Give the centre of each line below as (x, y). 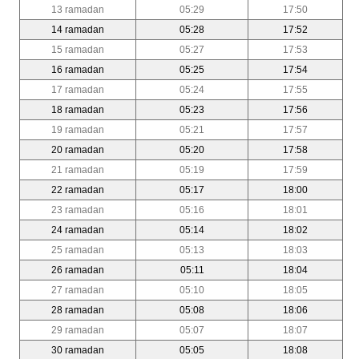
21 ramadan (78, 169)
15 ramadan (78, 49)
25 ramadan (78, 250)
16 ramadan (78, 69)
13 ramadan (78, 9)
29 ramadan (78, 330)
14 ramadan (78, 29)
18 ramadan (78, 109)
